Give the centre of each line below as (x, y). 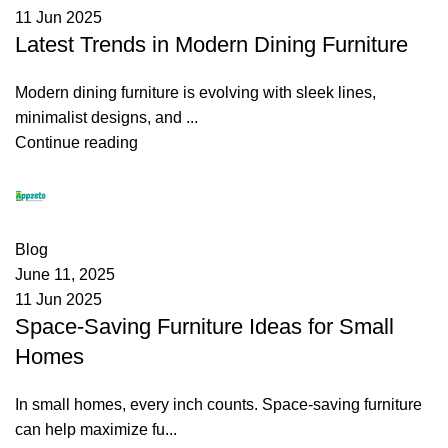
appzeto (79, 195)
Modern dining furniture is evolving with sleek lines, (195, 92)
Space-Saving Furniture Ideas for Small (204, 326)
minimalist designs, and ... (106, 117)
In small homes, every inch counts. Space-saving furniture (218, 404)
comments (64, 224)
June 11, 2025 (65, 274)
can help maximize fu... (96, 429)
